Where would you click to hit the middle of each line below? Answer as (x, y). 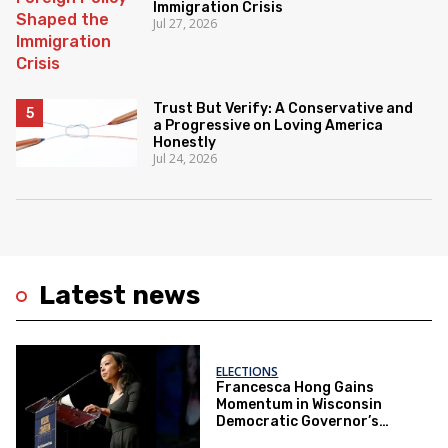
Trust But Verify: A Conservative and (283, 109)
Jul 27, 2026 (185, 24)
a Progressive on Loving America (268, 126)
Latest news (119, 296)
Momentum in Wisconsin (299, 405)
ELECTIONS (247, 372)
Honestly (185, 143)
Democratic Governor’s (298, 422)
